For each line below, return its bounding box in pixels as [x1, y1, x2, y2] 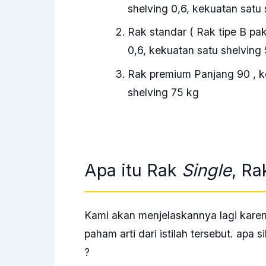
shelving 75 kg [127, 86, 199, 99]
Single [182, 159, 232, 180]
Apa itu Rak [84, 159, 182, 180]
